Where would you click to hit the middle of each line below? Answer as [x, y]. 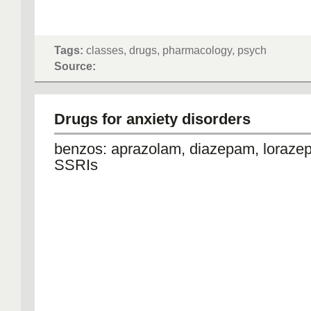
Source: [75, 66]
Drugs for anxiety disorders [152, 119]
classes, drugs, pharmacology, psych [175, 50]
